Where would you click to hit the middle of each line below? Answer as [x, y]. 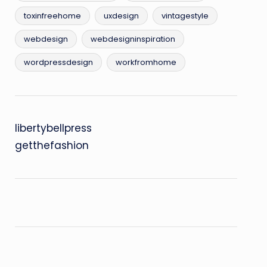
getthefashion [52, 145]
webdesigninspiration [133, 39]
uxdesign [121, 15]
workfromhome [146, 62]
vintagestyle [185, 15]
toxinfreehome [52, 15]
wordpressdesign [58, 62]
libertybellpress [53, 128]
